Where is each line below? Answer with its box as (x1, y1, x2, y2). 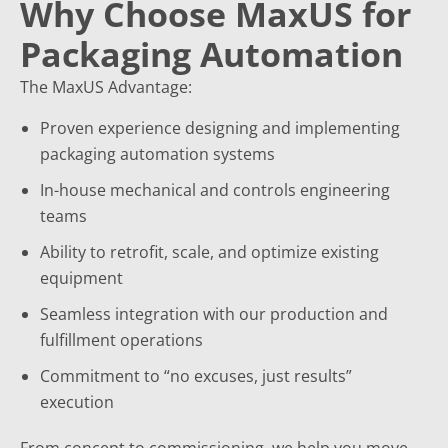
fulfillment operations (40, 329, 203, 351)
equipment (40, 267, 123, 289)
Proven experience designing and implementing (40, 117, 400, 139)
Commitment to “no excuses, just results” (40, 365, 352, 387)
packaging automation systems (40, 143, 275, 165)
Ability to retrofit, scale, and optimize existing (40, 241, 379, 263)
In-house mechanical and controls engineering (40, 179, 390, 201)
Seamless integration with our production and (40, 303, 388, 325)
